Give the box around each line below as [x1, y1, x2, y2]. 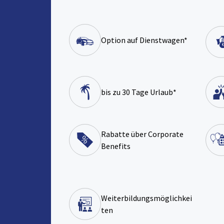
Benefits [101, 141, 130, 151]
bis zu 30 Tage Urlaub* [101, 87, 176, 97]
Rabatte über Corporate [101, 129, 183, 139]
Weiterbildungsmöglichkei [101, 193, 192, 203]
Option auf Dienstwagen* [101, 35, 187, 45]
